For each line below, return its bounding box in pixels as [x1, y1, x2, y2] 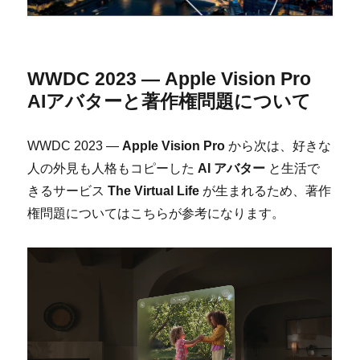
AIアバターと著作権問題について [27, 91, 312, 112]
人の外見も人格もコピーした [27, 162, 198, 176]
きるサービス [27, 184, 108, 198]
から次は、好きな [225, 139, 332, 153]
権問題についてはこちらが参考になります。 [27, 207, 285, 221]
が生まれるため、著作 [199, 184, 332, 198]
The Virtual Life [108, 184, 200, 198]
